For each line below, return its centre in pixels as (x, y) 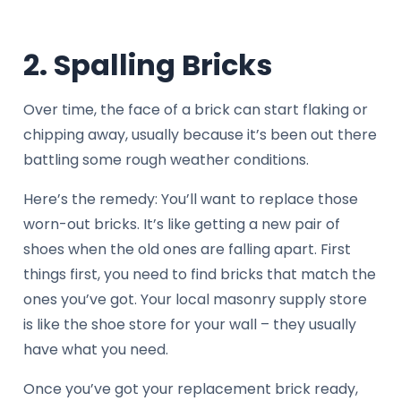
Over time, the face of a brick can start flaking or (196, 110)
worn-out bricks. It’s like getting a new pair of (182, 225)
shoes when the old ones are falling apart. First (187, 250)
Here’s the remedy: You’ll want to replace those (191, 200)
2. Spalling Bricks (148, 65)
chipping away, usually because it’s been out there (200, 135)
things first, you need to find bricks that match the (200, 275)
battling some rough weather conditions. (166, 160)
